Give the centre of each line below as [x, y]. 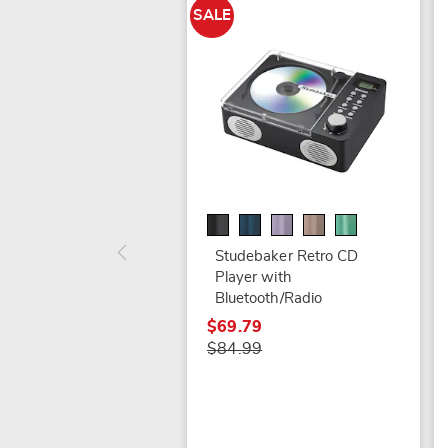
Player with [253, 277]
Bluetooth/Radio [268, 298]
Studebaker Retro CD [286, 256]
